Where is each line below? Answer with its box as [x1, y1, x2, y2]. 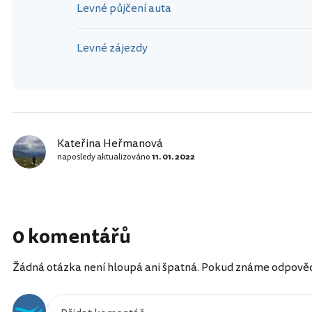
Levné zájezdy [77, 40, 148, 57]
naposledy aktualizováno [57, 151, 152, 164]
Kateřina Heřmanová [57, 135, 163, 153]
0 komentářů [13, 223, 131, 251]
